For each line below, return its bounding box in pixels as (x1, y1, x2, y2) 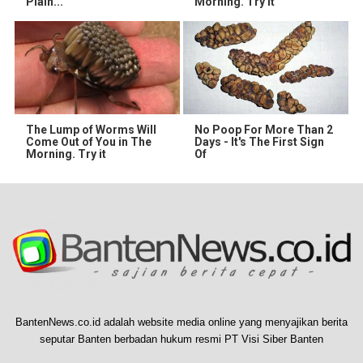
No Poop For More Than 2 (194, 122, 333, 136)
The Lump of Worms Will (26, 122, 156, 136)
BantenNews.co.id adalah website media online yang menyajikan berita (15, 315, 348, 328)
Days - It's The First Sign (194, 135, 324, 148)
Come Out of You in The (26, 135, 152, 148)
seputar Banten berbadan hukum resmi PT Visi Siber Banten (40, 332, 323, 345)
